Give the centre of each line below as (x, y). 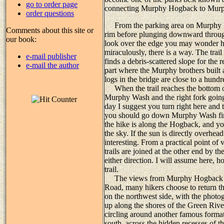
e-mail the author (52, 65)
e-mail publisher (51, 56)
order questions (50, 13)
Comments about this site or (50, 30)
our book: (21, 39)
